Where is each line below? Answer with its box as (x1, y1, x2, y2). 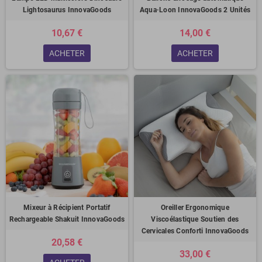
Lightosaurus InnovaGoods (22, 6, 112, 14)
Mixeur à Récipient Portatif (23, 204, 111, 212)
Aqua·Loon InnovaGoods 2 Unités (139, 6, 251, 14)
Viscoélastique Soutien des (151, 215, 239, 223)
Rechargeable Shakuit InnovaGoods (9, 215, 125, 223)
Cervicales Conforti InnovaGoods (141, 227, 249, 235)
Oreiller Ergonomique (161, 204, 229, 212)
